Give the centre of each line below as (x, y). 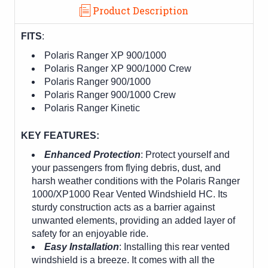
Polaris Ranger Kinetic (92, 108)
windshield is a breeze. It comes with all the (124, 260)
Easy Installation (82, 246)
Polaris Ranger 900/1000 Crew (112, 95)
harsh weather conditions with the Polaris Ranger (136, 181)
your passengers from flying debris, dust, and (127, 167)
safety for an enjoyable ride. (90, 233)
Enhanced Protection (93, 154)
